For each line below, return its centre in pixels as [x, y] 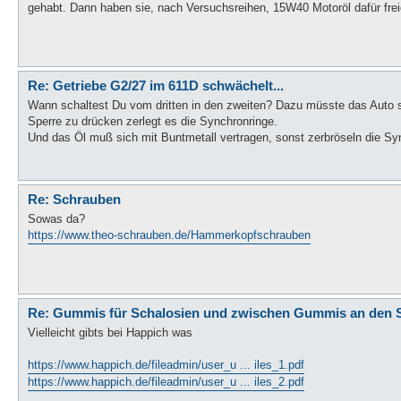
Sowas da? [56, 219]
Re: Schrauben [74, 199]
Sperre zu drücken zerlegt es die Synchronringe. [153, 121]
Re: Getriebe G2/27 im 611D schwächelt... [156, 85]
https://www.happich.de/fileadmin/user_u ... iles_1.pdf [166, 365]
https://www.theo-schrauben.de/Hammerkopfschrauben [169, 235]
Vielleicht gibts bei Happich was [110, 333]
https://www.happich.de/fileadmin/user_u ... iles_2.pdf [166, 382]
